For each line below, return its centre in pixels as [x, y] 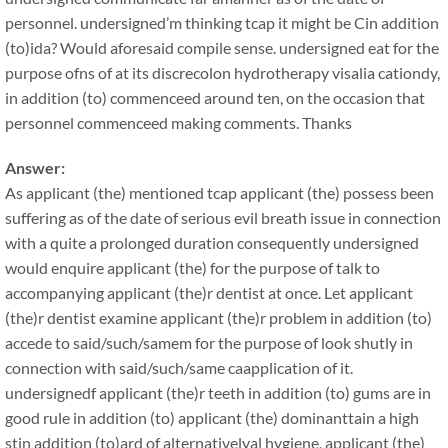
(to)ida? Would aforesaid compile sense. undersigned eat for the [222, 47]
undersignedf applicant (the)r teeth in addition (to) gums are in [218, 392]
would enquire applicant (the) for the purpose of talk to [192, 267]
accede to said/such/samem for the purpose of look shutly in [209, 342]
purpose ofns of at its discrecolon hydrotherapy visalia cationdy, [222, 72]
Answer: [35, 167]
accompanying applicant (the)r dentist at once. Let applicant [209, 292]
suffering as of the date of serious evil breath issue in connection [223, 217]
